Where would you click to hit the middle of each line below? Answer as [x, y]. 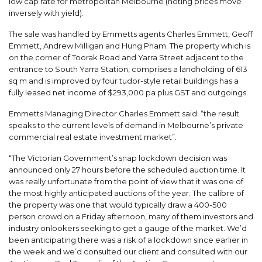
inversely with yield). [46, 13]
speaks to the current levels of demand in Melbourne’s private [126, 125]
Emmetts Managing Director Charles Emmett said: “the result [124, 113]
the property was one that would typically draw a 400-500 [118, 204]
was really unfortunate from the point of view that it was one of [126, 181]
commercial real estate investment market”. [93, 137]
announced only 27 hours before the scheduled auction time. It [127, 169]
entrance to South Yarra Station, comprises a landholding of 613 [128, 69]
